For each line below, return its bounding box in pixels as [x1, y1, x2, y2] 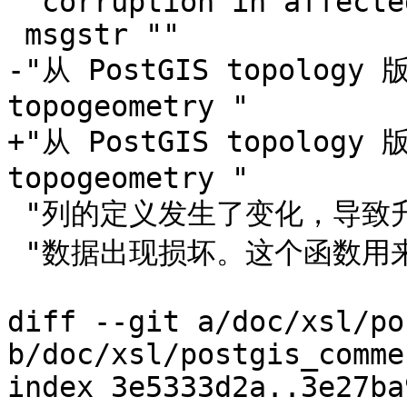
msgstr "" [7, 18, 25, 52]
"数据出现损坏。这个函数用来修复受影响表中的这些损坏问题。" [7, 236, 25, 270]
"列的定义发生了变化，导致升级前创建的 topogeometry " [7, 197, 25, 231]
